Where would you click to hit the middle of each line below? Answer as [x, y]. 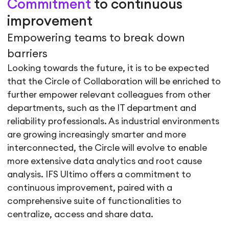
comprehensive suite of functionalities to [95, 201]
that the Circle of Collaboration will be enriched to [114, 81]
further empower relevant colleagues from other [109, 95]
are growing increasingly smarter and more [97, 134]
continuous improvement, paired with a [90, 188]
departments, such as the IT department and [102, 108]
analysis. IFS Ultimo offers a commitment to [99, 174]
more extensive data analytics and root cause [105, 161]
